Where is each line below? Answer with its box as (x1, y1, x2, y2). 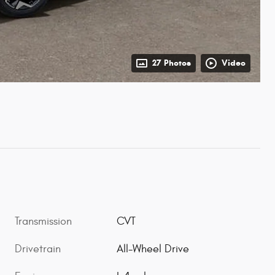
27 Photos (152, 57, 191, 68)
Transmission (15, 214, 72, 228)
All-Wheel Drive (117, 242, 190, 255)
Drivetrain (15, 242, 61, 255)
